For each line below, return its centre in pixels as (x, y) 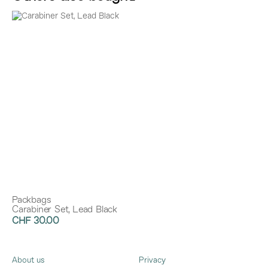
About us (28, 260)
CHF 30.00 (36, 222)
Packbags (32, 201)
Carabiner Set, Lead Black (65, 210)
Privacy (152, 260)
